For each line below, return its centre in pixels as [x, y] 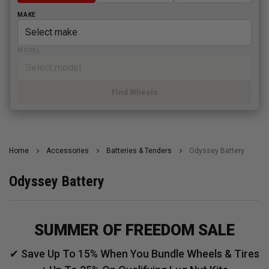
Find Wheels [134, 92]
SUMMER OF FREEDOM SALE [134, 230]
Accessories [68, 151]
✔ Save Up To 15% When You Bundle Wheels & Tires [134, 254]
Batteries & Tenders [139, 151]
